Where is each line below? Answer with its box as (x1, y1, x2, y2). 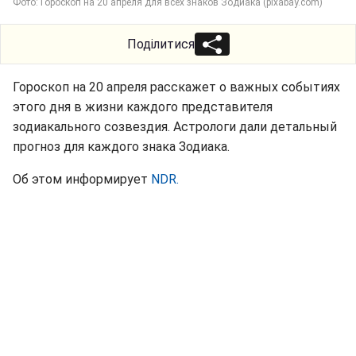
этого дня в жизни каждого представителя (13, 99, 273, 115)
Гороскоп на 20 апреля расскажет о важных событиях (13, 79, 340, 95)
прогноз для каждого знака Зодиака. (13, 139, 230, 155)
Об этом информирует (13, 172, 151, 188)
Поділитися (126, 37, 195, 52)
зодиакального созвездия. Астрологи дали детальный (13, 119, 337, 135)
